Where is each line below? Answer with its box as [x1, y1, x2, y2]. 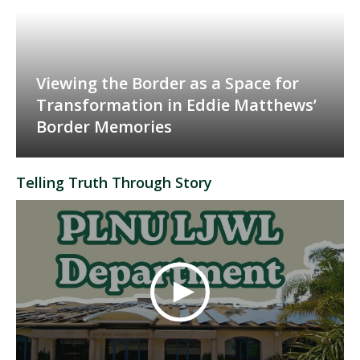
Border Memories [36, 115, 172, 137]
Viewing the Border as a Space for [36, 72, 299, 94]
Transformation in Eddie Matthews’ [36, 93, 317, 116]
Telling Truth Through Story [16, 172, 212, 192]
